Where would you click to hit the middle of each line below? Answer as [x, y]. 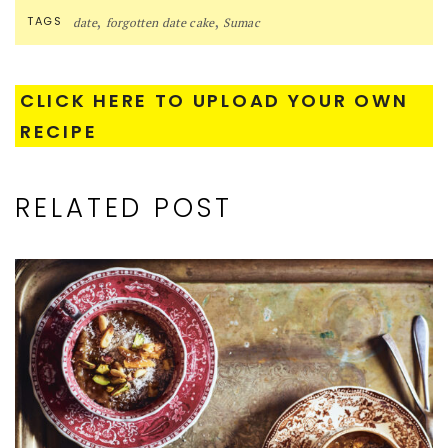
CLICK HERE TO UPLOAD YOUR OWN [214, 100]
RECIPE [59, 131]
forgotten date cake [160, 22]
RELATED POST [124, 207]
